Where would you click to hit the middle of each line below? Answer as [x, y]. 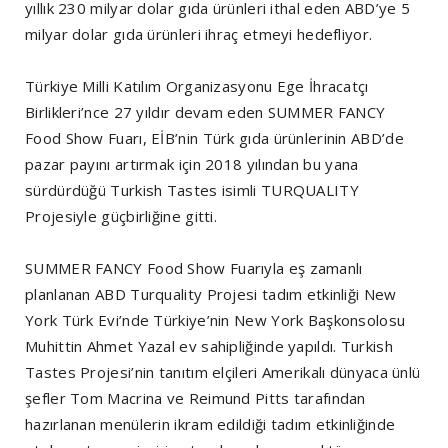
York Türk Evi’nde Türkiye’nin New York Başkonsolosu [215, 320]
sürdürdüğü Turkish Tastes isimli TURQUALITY [192, 190]
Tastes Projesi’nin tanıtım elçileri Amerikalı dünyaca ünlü [223, 372]
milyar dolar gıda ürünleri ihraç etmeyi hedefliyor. [199, 34]
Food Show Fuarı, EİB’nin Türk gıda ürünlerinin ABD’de [214, 138]
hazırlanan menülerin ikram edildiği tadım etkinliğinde [210, 424]
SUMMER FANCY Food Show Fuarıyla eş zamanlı [194, 268]
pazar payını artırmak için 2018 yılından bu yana [192, 164]
